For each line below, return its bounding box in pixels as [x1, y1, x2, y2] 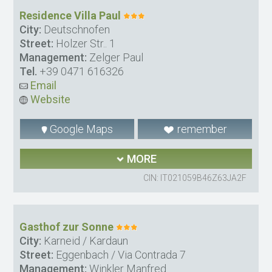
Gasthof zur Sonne [19, 220, 114, 233]
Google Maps [47, 122, 114, 135]
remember [174, 122, 227, 135]
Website [28, 92, 71, 106]
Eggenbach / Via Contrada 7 [53, 248, 186, 261]
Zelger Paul [87, 50, 144, 64]
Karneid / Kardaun [41, 234, 129, 247]
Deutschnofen [41, 22, 110, 36]
